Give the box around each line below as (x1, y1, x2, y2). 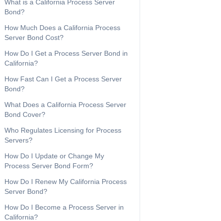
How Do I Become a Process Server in (4, 203, 124, 211)
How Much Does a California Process (4, 24, 120, 32)
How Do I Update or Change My (4, 152, 104, 160)
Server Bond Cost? (4, 34, 64, 41)
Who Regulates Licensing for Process (4, 126, 121, 134)
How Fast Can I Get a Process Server (4, 75, 122, 83)
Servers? (4, 136, 35, 144)
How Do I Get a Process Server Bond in (4, 49, 128, 57)
